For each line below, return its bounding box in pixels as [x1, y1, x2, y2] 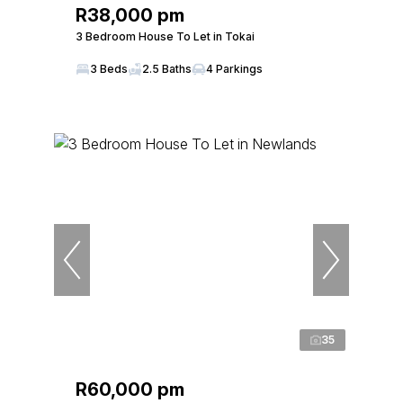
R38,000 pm [76, 4, 184, 26]
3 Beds [90, 62, 128, 76]
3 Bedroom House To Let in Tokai [76, 30, 255, 43]
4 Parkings [206, 62, 263, 76]
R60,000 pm [76, 379, 184, 400]
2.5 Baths [142, 62, 192, 76]
